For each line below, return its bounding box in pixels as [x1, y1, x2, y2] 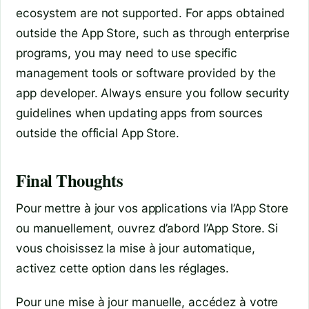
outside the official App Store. [16, 125, 179, 140]
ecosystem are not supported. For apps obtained [16, 5, 286, 20]
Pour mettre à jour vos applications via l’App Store [16, 200, 288, 215]
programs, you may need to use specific [16, 45, 238, 60]
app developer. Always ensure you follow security [16, 85, 290, 100]
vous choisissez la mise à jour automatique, [16, 240, 255, 255]
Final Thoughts [16, 167, 123, 192]
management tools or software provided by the [16, 65, 276, 80]
